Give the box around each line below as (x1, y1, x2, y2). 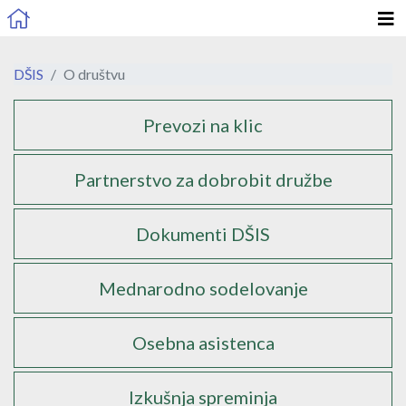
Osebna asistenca (131, 332, 275, 353)
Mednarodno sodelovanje (98, 277, 308, 299)
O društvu (63, 65, 125, 82)
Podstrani (13, 99, 73, 116)
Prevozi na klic (143, 114, 263, 136)
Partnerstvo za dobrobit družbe (73, 169, 333, 190)
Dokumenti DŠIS (136, 223, 270, 245)
